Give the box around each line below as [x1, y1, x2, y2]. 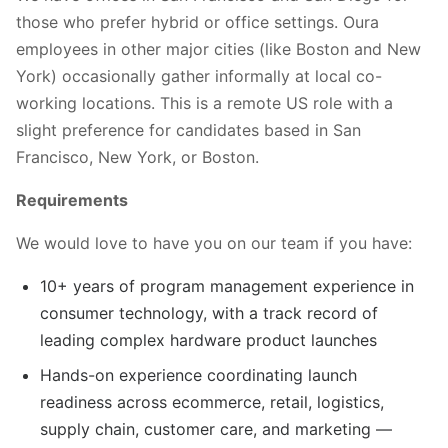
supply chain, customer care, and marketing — [40, 418, 392, 439]
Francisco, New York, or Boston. [16, 146, 264, 167]
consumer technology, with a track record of [40, 302, 378, 323]
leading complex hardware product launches [40, 329, 377, 350]
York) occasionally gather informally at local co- [16, 65, 382, 86]
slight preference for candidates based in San [16, 119, 361, 140]
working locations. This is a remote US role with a [16, 92, 393, 113]
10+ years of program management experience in [40, 275, 414, 296]
